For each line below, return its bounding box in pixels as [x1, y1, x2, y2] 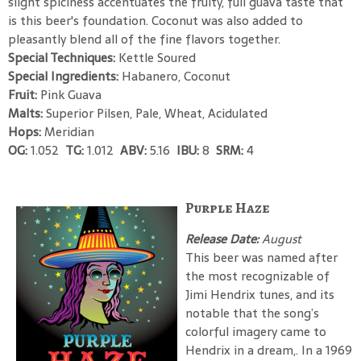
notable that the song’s [185, 302, 319, 323]
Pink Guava [40, 84, 102, 105]
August [262, 228, 301, 249]
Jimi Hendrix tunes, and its [185, 284, 334, 305]
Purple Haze [185, 197, 270, 218]
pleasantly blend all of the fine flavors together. [8, 28, 280, 49]
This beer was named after [185, 247, 338, 268]
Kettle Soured [118, 47, 196, 68]
